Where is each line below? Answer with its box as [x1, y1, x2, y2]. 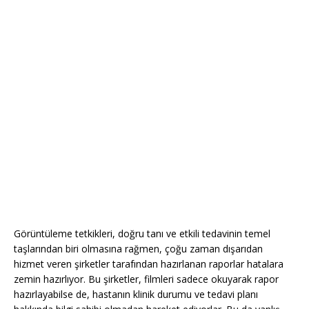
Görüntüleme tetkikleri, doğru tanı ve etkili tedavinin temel [14, 227, 270, 241]
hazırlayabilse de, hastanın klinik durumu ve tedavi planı [14, 288, 258, 301]
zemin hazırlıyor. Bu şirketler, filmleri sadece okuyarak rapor [14, 272, 279, 286]
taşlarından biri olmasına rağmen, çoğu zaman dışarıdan [14, 242, 263, 256]
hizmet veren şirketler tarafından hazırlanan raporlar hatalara [14, 257, 283, 271]
